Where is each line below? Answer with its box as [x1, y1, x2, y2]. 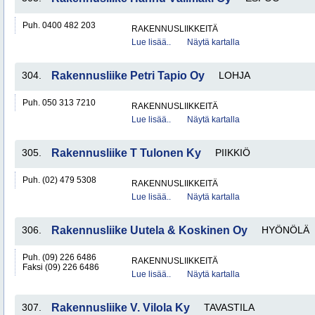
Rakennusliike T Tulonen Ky [51, 147, 201, 159]
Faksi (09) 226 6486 [22, 262, 99, 272]
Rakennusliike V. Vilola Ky [51, 302, 190, 314]
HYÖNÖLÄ [262, 224, 309, 236]
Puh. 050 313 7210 [22, 98, 96, 108]
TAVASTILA [204, 302, 255, 313]
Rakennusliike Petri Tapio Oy [51, 70, 205, 82]
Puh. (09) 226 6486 [22, 252, 96, 262]
